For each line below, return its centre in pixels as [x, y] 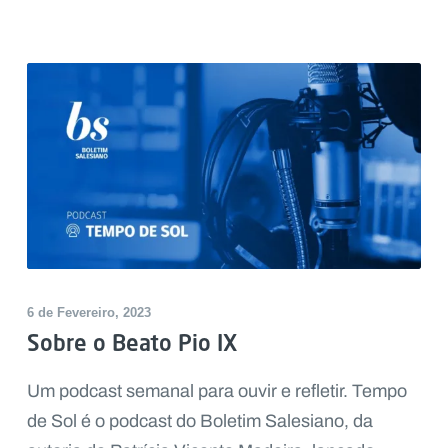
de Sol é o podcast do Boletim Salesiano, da [199, 421]
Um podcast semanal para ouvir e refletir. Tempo [216, 391]
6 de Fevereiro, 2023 [88, 313]
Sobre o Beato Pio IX [131, 343]
